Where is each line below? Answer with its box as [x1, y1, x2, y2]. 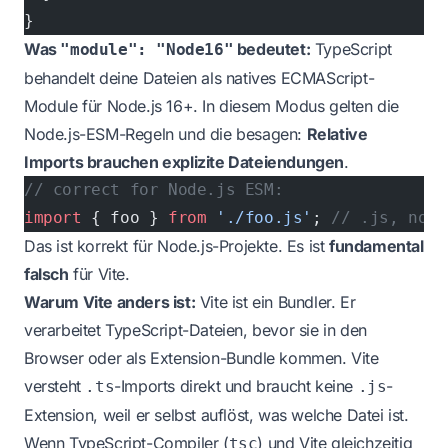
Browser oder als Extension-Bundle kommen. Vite [24, 348, 379, 369]
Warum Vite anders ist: [24, 292, 196, 313]
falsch [24, 264, 69, 285]
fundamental [329, 236, 424, 257]
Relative [306, 124, 368, 145]
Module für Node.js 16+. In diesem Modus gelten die [24, 96, 400, 117]
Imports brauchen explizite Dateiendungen [24, 152, 345, 173]
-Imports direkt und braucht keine [114, 376, 358, 397]
